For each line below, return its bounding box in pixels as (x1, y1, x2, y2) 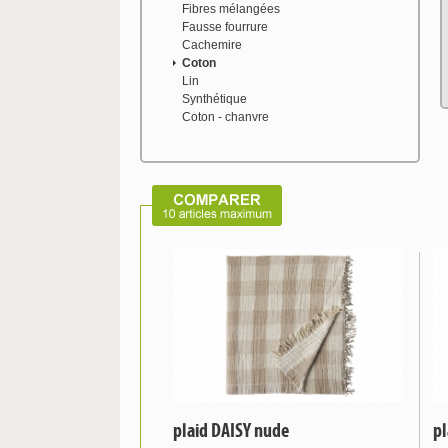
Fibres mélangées (182, 2, 280, 16)
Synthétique (182, 92, 247, 106)
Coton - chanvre (182, 110, 269, 124)
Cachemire (182, 38, 242, 52)
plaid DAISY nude (173, 418, 289, 442)
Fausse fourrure (182, 20, 268, 34)
